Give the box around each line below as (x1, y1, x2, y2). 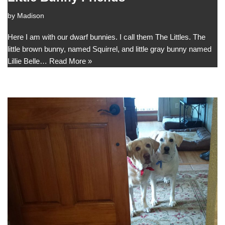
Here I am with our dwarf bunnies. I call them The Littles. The (8, 33, 205, 42)
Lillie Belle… (8, 57, 49, 66)
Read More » (49, 57, 92, 66)
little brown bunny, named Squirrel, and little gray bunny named (8, 45, 211, 54)
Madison (17, 12, 44, 20)
